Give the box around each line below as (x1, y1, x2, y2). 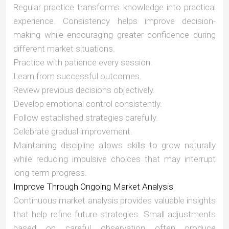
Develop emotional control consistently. (13, 99, 162, 109)
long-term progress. (13, 168, 87, 178)
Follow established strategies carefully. (13, 112, 158, 123)
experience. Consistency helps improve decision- (13, 16, 216, 27)
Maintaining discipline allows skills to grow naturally (13, 140, 216, 151)
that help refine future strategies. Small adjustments (13, 209, 216, 220)
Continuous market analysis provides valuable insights (13, 195, 216, 206)
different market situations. (13, 43, 115, 54)
